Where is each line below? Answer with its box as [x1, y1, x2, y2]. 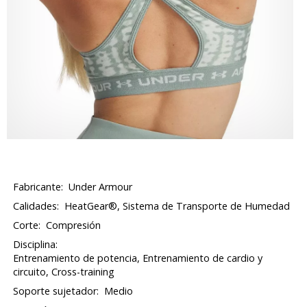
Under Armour [69, 180, 133, 193]
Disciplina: [13, 238, 58, 251]
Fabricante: [13, 180, 64, 193]
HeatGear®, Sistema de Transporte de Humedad [64, 199, 291, 212]
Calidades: [13, 199, 60, 212]
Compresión [46, 219, 101, 232]
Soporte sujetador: [13, 284, 99, 297]
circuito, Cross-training [13, 265, 115, 278]
